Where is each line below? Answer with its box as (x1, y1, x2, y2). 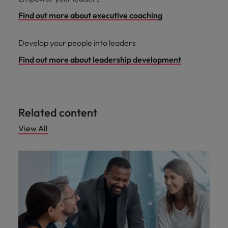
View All (18, 123, 48, 134)
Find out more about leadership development (18, 54, 181, 65)
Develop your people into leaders (18, 38, 136, 48)
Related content (18, 105, 97, 120)
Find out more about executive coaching (18, 10, 162, 21)
